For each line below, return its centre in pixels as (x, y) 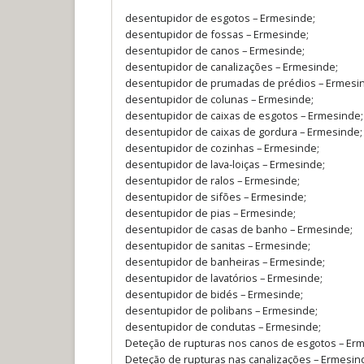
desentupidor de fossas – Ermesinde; (217, 34)
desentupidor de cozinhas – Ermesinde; (222, 147)
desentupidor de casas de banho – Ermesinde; (239, 229)
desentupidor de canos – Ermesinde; (215, 50)
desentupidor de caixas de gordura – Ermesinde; (244, 131)
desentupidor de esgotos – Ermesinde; (220, 17)
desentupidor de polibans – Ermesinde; (221, 310)
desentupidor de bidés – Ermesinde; (214, 294)
